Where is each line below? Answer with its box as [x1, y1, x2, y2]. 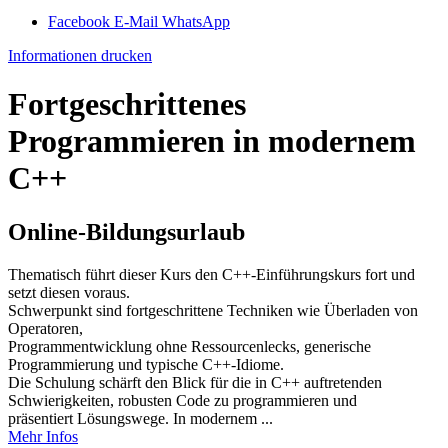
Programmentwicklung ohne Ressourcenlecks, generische [8, 337, 371, 355]
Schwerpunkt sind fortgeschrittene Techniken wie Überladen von [8, 301, 418, 319]
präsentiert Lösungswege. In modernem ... [8, 409, 273, 427]
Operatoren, [8, 319, 83, 337]
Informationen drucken [8, 46, 152, 64]
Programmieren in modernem [8, 123, 416, 160]
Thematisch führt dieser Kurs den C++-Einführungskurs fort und [8, 265, 415, 283]
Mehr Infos [8, 427, 78, 445]
